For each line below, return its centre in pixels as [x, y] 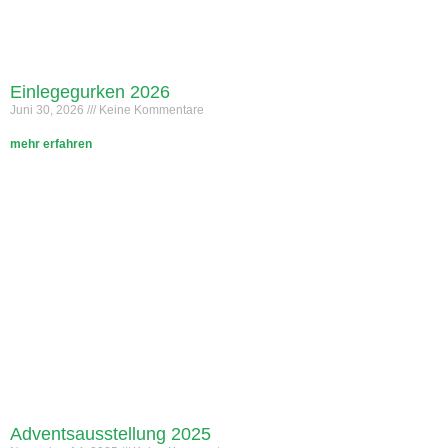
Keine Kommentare [150, 110]
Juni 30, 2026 [48, 110]
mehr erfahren [51, 144]
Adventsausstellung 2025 [110, 434]
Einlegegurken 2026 [90, 92]
